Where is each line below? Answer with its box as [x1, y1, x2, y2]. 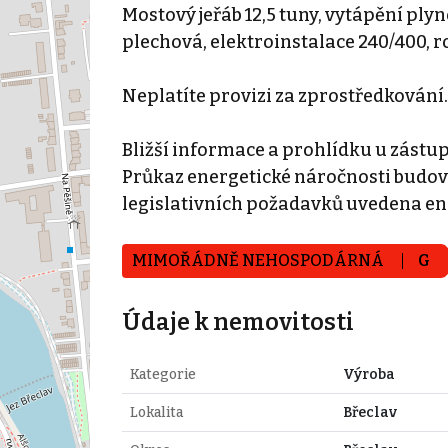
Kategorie [129, 365, 196, 383]
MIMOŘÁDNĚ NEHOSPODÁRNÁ [131, 250, 387, 270]
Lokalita [129, 403, 183, 421]
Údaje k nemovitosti [121, 307, 354, 336]
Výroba [342, 365, 395, 383]
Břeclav [342, 403, 397, 421]
